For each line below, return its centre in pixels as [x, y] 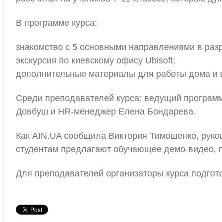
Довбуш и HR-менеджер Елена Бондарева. [106, 111]
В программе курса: [56, 23]
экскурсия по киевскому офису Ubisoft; [96, 60]
